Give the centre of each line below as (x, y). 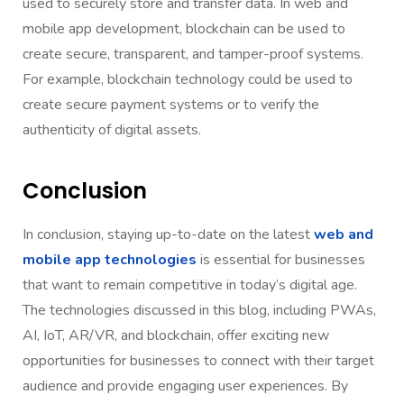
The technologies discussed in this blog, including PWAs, (199, 310)
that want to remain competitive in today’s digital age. (190, 285)
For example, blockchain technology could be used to (188, 79)
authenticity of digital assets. (112, 129)
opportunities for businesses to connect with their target (198, 360)
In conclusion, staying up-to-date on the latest (168, 234)
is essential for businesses (281, 259)
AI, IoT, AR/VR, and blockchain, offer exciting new (176, 335)
